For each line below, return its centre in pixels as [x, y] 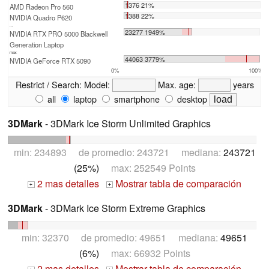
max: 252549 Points [147, 168]
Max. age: [177, 84]
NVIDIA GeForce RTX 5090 [50, 60]
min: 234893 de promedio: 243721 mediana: [118, 153]
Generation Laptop [37, 44]
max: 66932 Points [144, 253]
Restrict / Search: [48, 84]
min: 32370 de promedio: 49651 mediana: [121, 238]
